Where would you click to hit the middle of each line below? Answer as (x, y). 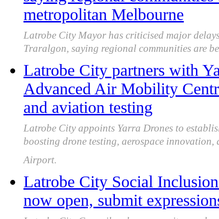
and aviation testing (88, 108)
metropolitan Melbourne (104, 15)
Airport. (40, 163)
